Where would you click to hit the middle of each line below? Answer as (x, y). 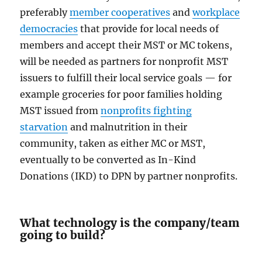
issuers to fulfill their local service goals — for (126, 78)
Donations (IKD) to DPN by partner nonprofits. (129, 176)
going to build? (63, 235)
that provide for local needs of (149, 29)
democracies (49, 29)
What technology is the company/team (130, 223)
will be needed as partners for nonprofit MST (124, 62)
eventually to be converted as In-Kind (108, 160)
